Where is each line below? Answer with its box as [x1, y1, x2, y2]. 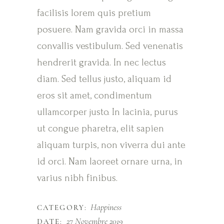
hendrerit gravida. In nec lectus [37, 57, 166, 68]
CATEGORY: [37, 203, 87, 212]
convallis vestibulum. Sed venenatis [37, 40, 183, 51]
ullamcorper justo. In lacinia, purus [37, 106, 178, 117]
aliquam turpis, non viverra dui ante [37, 139, 185, 150]
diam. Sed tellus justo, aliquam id [37, 73, 171, 84]
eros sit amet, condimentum [37, 90, 152, 101]
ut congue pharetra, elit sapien [37, 123, 164, 134]
